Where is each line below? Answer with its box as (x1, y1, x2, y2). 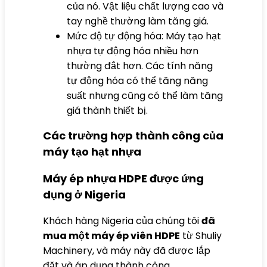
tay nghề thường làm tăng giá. (67, 14, 209, 28)
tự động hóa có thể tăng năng (67, 73, 208, 88)
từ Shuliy (180, 228, 222, 243)
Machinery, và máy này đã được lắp (43, 243, 210, 257)
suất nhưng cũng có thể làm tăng (67, 88, 223, 103)
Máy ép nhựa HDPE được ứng (43, 170, 204, 186)
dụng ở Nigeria (43, 187, 126, 202)
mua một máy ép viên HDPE (43, 228, 180, 243)
